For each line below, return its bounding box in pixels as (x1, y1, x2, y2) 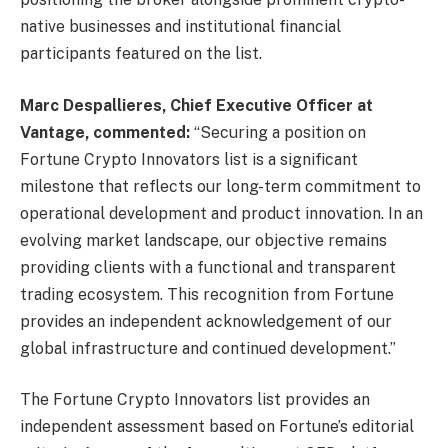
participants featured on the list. (20, 44, 262, 64)
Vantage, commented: (20, 122, 190, 142)
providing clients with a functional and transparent (20, 257, 396, 277)
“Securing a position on (190, 122, 366, 142)
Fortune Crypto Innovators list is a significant (20, 149, 358, 169)
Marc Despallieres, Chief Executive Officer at (20, 95, 373, 115)
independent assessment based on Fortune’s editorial (20, 417, 414, 437)
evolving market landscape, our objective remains (20, 230, 387, 250)
